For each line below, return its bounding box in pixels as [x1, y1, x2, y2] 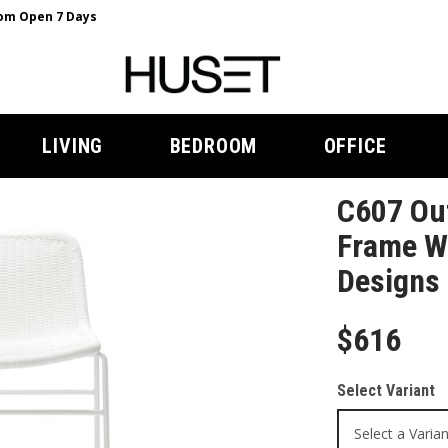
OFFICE [323, 134, 387, 158]
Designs [336, 262, 440, 300]
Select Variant [336, 381, 435, 400]
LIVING [42, 134, 104, 158]
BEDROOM [169, 134, 258, 158]
